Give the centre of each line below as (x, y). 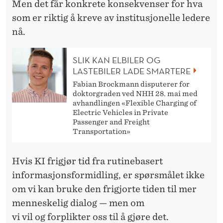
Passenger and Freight (111, 122)
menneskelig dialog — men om (78, 203)
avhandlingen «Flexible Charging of (135, 103)
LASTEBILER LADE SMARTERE (132, 71)
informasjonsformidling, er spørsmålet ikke (108, 175)
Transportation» (102, 131)
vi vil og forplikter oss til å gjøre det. (91, 217)
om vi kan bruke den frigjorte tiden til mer (104, 189)
